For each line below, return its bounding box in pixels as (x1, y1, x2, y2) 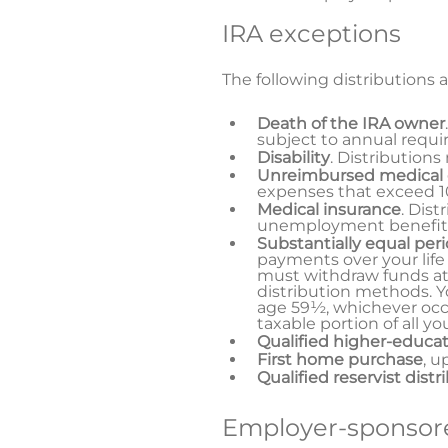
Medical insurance (257, 199, 401, 219)
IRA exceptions (222, 18, 401, 48)
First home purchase (257, 349, 423, 369)
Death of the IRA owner (257, 113, 445, 133)
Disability (257, 147, 330, 167)
